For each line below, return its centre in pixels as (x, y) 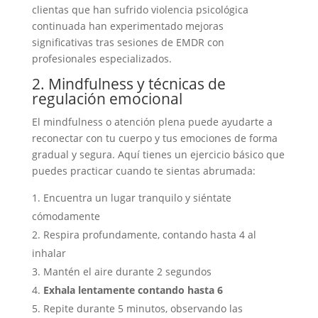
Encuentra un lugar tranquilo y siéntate (137, 198)
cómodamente (66, 216)
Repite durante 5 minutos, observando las (143, 308)
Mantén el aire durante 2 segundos (127, 272)
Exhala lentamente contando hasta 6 (133, 290)
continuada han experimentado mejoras (127, 26)
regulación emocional (107, 99)
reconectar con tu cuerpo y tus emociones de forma (154, 138)
